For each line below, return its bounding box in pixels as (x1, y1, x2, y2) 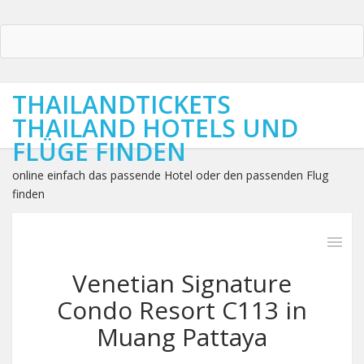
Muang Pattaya (97, 320, 267, 353)
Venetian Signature (72, 266, 292, 300)
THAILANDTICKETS (12, 88, 231, 121)
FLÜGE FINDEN (12, 135, 186, 168)
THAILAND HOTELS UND (12, 111, 298, 145)
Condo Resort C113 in (57, 293, 307, 327)
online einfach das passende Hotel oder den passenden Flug (12, 167, 328, 183)
